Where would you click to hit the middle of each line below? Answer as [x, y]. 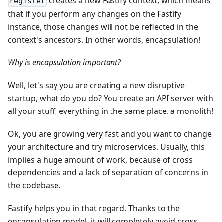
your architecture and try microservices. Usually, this [106, 147]
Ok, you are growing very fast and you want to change [110, 134]
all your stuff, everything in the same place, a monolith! [111, 111]
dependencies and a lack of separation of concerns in [108, 173]
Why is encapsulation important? [64, 63]
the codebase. [34, 186]
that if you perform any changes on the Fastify [95, 14]
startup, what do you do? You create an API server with [111, 98]
